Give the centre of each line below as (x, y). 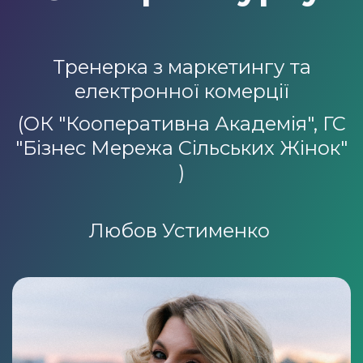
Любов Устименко (181, 231)
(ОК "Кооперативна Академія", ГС (181, 124)
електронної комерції (181, 92)
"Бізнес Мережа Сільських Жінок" (181, 148)
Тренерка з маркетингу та (181, 67)
